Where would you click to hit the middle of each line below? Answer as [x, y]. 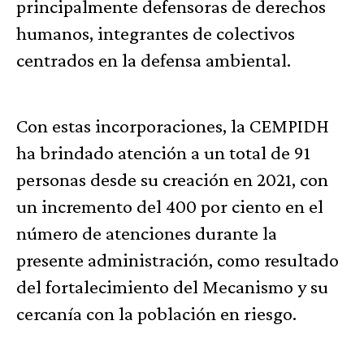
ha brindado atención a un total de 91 [163, 153]
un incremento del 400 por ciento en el [170, 206]
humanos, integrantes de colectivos [156, 33]
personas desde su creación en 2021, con [172, 180]
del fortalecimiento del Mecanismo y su [172, 287]
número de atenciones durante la [147, 233]
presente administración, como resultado [178, 260]
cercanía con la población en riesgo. [156, 314]
